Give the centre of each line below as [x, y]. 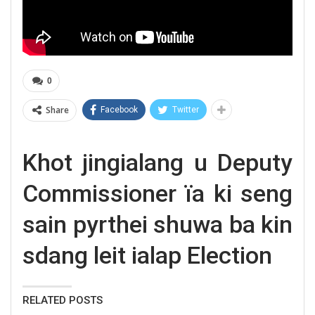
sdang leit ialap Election [147, 255]
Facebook [119, 109]
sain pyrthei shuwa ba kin [157, 224]
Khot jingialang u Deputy [157, 162]
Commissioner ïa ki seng [157, 193]
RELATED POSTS [63, 300]
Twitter [186, 109]
